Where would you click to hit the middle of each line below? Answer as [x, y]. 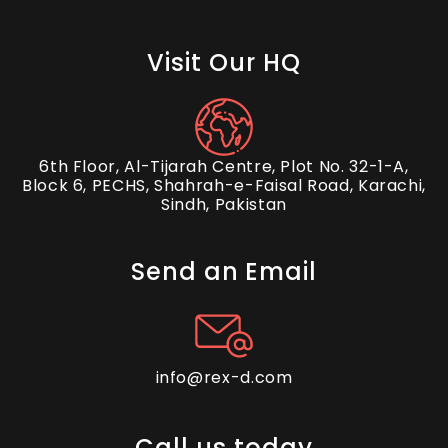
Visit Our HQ [224, 62]
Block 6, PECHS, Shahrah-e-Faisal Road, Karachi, [224, 185]
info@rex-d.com [224, 377]
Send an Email [224, 271]
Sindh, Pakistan [224, 204]
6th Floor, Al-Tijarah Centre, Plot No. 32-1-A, [224, 166]
